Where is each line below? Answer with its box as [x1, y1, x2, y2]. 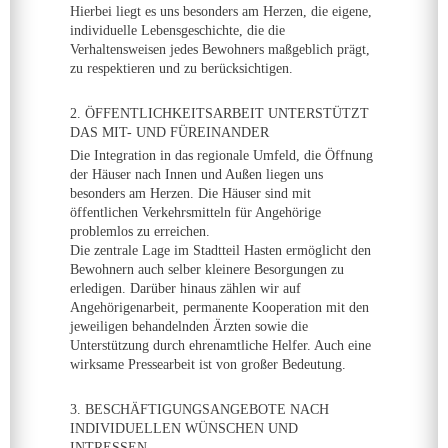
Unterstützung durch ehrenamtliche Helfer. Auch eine [70, 338, 371, 353]
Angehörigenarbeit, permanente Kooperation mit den [70, 300, 369, 315]
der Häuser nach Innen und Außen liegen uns [70, 167, 323, 182]
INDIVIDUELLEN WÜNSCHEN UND [70, 421, 298, 436]
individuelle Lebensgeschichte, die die [70, 23, 285, 38]
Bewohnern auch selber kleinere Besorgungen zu [70, 262, 344, 277]
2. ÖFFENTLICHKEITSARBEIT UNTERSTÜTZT [70, 106, 369, 121]
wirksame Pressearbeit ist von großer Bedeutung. [70, 357, 346, 372]
